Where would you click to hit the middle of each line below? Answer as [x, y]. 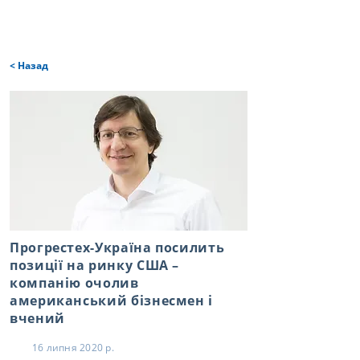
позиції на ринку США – [95, 265]
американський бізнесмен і [111, 301]
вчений [37, 318]
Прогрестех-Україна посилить [117, 247]
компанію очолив [74, 283]
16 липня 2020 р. [73, 348]
